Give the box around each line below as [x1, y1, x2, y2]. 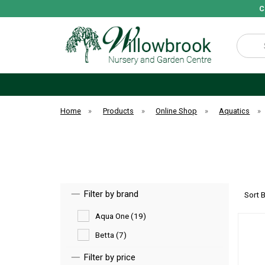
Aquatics [219, 106, 250, 115]
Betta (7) [95, 230, 127, 240]
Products [103, 106, 134, 115]
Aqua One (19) [95, 211, 146, 221]
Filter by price [84, 252, 135, 263]
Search [236, 35, 260, 44]
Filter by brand [84, 189, 138, 199]
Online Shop [156, 106, 198, 115]
